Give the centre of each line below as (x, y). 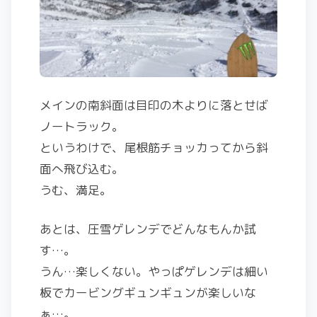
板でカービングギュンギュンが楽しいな (148, 292)
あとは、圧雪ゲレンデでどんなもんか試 (148, 229)
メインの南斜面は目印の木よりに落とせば (154, 105)
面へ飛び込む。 (82, 168)
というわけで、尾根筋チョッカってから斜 (154, 147)
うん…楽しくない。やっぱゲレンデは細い (154, 271)
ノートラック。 (82, 126)
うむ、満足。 (76, 190)
